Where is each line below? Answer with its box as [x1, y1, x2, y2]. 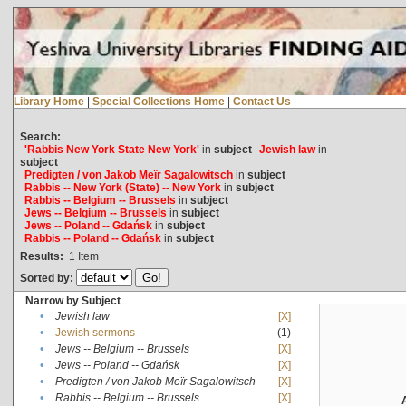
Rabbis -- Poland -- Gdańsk [24, 231, 161, 245]
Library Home [13, 94, 84, 108]
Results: [19, 249, 63, 263]
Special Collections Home [92, 94, 225, 108]
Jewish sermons [54, 325, 135, 339]
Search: [19, 130, 61, 143]
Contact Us [232, 94, 291, 108]
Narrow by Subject [24, 294, 121, 307]
